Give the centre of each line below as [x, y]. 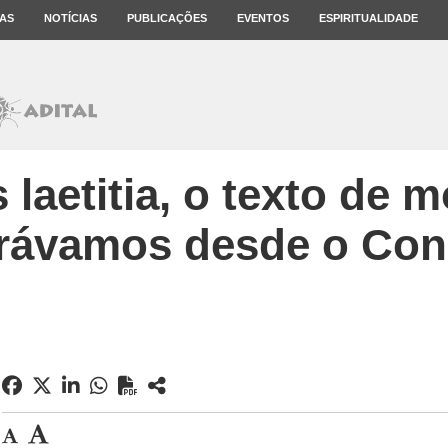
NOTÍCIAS [70, 18]
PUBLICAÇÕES [167, 18]
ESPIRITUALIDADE [368, 18]
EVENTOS [263, 18]
